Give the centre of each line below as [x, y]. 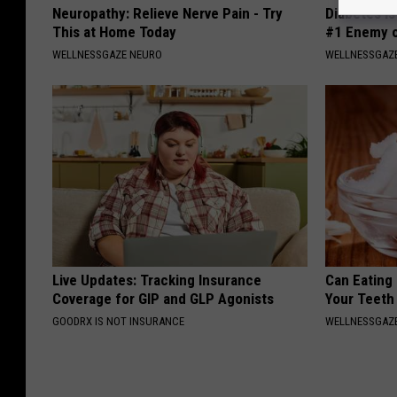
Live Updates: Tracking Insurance [157, 280]
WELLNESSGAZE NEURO [107, 55]
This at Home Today [114, 32]
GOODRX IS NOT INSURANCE [118, 322]
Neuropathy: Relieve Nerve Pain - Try [167, 14]
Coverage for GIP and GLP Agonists [163, 299]
